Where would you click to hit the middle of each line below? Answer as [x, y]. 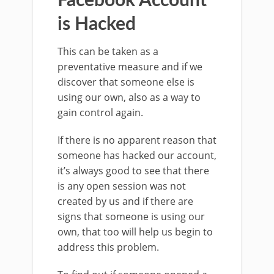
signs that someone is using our [131, 217]
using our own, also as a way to [129, 97]
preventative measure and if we [130, 67]
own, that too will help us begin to [135, 232]
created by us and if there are [125, 201]
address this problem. [108, 247]
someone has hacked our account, [137, 155]
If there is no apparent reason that [137, 140]
